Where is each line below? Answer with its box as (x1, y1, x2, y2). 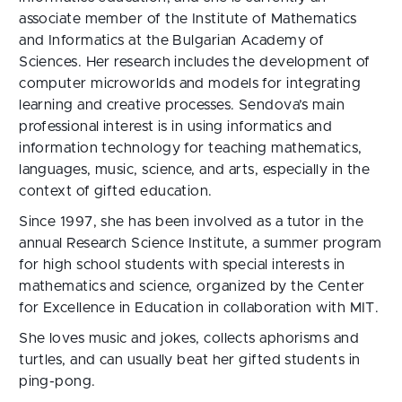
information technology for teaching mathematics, (19, 141, 363, 155)
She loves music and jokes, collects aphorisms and (19, 331, 360, 345)
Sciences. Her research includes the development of (19, 55, 371, 69)
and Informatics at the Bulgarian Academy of (19, 33, 325, 48)
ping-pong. (19, 374, 96, 389)
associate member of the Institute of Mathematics (19, 12, 357, 26)
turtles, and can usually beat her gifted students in (19, 353, 361, 367)
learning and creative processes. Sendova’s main (19, 98, 345, 112)
